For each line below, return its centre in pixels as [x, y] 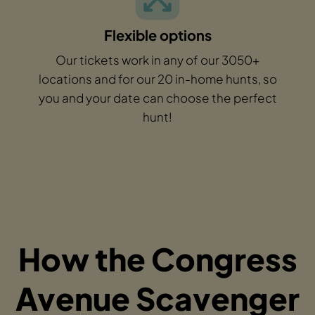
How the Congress [157, 258]
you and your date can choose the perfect [157, 97]
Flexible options [157, 34]
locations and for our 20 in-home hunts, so [157, 78]
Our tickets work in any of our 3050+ [157, 59]
